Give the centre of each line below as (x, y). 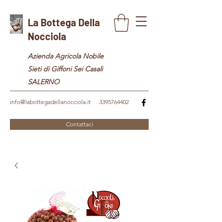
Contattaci (79, 124)
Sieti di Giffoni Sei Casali (65, 69)
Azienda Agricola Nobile (67, 56)
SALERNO (44, 82)
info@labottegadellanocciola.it (50, 102)
